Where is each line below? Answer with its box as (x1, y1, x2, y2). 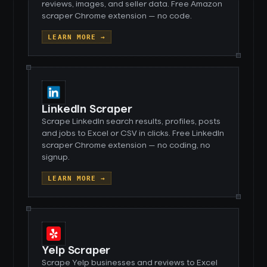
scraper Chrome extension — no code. (42, 12, 193, 20)
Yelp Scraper (42, 246, 111, 256)
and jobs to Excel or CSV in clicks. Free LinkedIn (42, 129, 225, 138)
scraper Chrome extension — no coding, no (42, 141, 211, 150)
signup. (42, 153, 70, 162)
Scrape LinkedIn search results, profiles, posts (42, 117, 221, 126)
